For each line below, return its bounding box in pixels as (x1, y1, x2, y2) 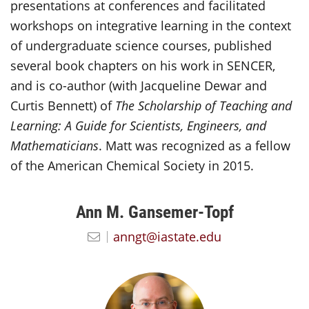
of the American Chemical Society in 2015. (10, 157, 254, 174)
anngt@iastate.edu (113, 228, 221, 245)
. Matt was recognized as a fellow (99, 137, 290, 154)
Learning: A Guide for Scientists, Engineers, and (10, 117, 266, 134)
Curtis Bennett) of (10, 97, 115, 114)
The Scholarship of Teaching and (115, 97, 292, 114)
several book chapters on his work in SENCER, (10, 57, 275, 74)
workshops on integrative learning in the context (10, 17, 291, 34)
